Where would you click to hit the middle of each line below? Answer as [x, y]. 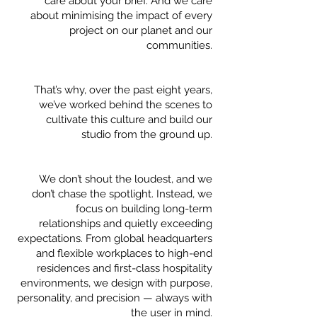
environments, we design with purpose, [116, 283]
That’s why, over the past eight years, [123, 90]
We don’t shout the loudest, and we [126, 179]
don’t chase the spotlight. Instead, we [122, 194]
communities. [179, 45]
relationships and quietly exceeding [126, 224]
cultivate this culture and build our [129, 120]
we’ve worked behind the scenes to [126, 105]
